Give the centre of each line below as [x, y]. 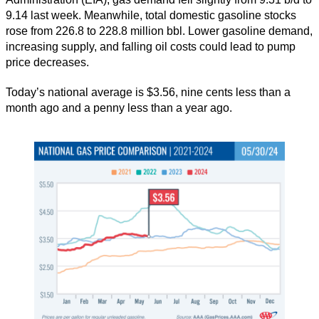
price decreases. [47, 63]
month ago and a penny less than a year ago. [119, 108]
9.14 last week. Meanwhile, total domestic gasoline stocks [151, 16]
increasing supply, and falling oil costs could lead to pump [151, 47]
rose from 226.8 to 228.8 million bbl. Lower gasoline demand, [159, 31]
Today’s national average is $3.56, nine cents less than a [148, 93]
